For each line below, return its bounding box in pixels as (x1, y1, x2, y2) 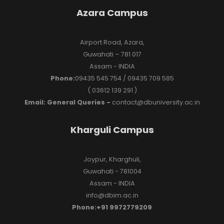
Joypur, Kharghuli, (83, 154, 141, 163)
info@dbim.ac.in (85, 190, 138, 199)
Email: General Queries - (24, 97, 110, 106)
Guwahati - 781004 (82, 166, 141, 175)
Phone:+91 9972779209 (72, 202, 152, 211)
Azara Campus (76, 6, 148, 19)
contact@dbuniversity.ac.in (110, 97, 200, 106)
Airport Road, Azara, (79, 37, 144, 46)
